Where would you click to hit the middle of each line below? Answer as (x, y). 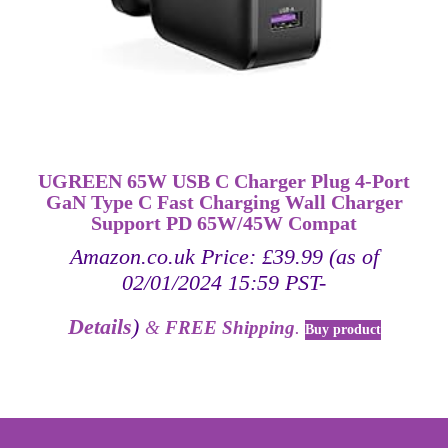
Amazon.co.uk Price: (165, 257)
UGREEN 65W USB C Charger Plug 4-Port (224, 182)
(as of (350, 257)
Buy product (342, 329)
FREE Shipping (229, 327)
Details (99, 326)
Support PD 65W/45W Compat (224, 224)
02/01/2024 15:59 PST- (224, 283)
